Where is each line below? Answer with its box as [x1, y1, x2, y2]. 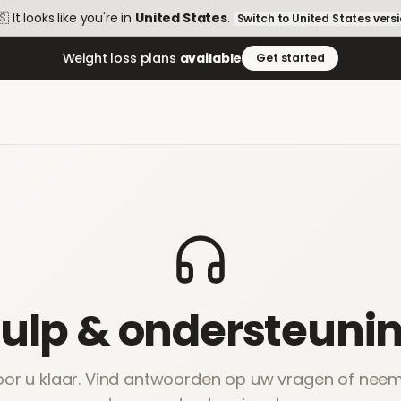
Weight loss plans [62, 49, 180, 67]
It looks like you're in [9, 9, 135, 27]
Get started [256, 50, 325, 65]
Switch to [236, 11, 293, 26]
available [179, 49, 243, 67]
